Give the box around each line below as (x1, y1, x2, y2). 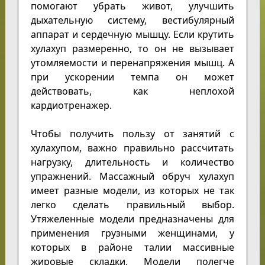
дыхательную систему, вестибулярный (30, 14, 235, 27)
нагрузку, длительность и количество (30, 156, 235, 169)
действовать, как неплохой (30, 85, 235, 98)
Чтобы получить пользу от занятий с (30, 127, 235, 140)
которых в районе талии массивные (30, 241, 235, 254)
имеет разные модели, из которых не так (30, 184, 235, 197)
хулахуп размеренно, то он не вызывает (30, 42, 235, 55)
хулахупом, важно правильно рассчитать (30, 141, 235, 154)
